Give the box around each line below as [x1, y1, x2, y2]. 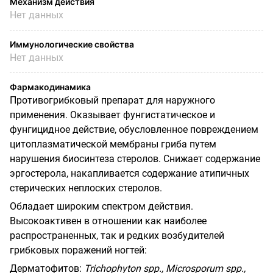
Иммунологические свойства [10, 38, 134, 49]
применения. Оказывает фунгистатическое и [10, 108, 215, 121]
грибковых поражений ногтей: [10, 244, 147, 256]
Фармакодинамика [10, 81, 91, 92]
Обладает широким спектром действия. [10, 200, 193, 212]
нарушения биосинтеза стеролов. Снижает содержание [10, 152, 260, 165]
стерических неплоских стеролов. [10, 182, 162, 194]
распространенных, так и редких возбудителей [10, 229, 224, 241]
